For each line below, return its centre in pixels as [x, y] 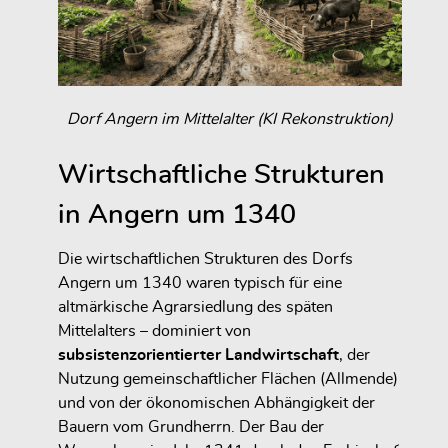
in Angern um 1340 [177, 214]
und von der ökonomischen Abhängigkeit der [216, 402]
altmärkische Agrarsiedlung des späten [195, 306]
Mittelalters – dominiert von [154, 330]
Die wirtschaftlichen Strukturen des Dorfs [205, 258]
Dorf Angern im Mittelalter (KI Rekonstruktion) [230, 118]
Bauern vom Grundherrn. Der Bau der [191, 426]
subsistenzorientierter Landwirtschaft [198, 354]
